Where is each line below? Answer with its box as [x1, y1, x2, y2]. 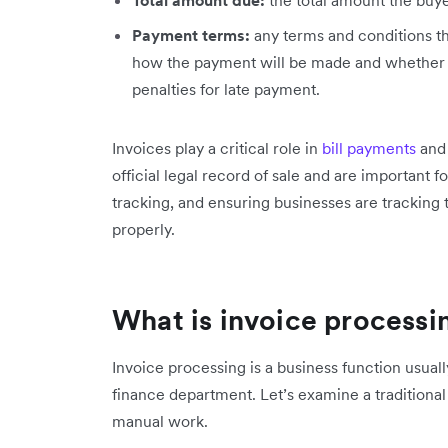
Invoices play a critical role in [112, 137, 322, 158]
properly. [112, 218, 175, 239]
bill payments [322, 137, 416, 158]
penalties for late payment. [132, 78, 320, 99]
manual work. [112, 410, 208, 431]
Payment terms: [132, 24, 254, 45]
